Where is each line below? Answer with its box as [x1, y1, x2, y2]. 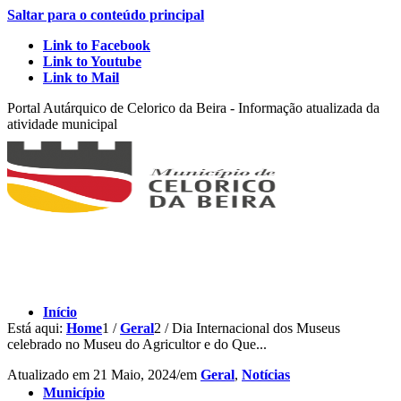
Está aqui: [7, 320, 63, 336]
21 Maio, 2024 [93, 367, 176, 382]
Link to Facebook [43, 38, 150, 53]
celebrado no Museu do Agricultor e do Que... [7, 337, 267, 352]
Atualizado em [7, 367, 93, 382]
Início [43, 304, 77, 320]
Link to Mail [43, 70, 119, 85]
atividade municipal [7, 116, 117, 132]
